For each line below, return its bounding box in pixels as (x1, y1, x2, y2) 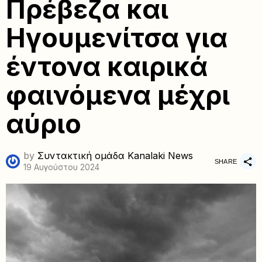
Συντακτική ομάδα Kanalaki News (37, 150, 193, 161)
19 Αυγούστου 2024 (23, 163, 99, 172)
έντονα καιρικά (6, 51, 208, 82)
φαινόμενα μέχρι (6, 80, 230, 111)
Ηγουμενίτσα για (6, 22, 227, 54)
